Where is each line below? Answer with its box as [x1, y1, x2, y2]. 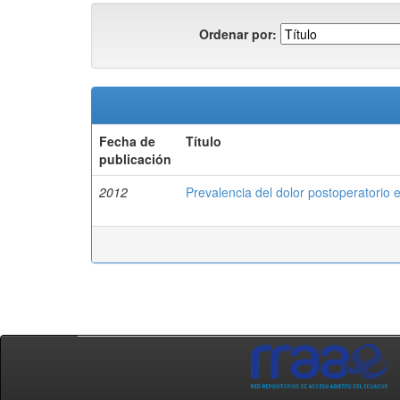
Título [186, 132, 221, 150]
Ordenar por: [199, 24, 277, 43]
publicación [99, 150, 171, 168]
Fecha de [99, 132, 155, 150]
